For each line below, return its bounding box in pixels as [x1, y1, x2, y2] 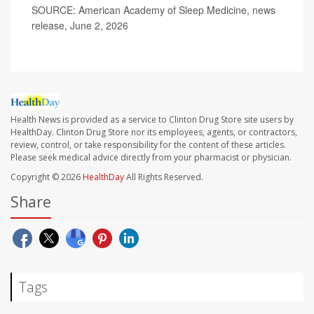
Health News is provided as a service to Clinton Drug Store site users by [11, 114, 294, 126]
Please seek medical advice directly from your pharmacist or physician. [11, 151, 292, 164]
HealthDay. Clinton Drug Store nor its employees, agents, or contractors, [11, 126, 297, 139]
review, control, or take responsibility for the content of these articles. [11, 139, 286, 151]
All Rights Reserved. [124, 171, 203, 184]
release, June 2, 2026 [32, 18, 128, 32]
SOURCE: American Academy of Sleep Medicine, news [32, 3, 275, 17]
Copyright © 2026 [11, 171, 83, 184]
